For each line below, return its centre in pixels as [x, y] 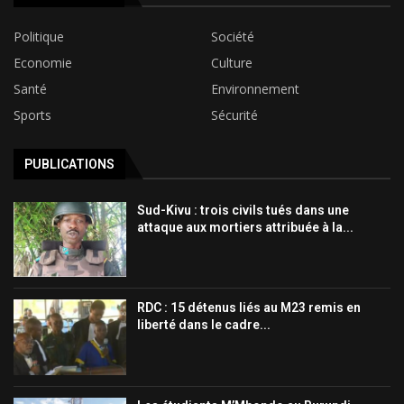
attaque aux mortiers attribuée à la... [246, 227]
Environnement [255, 88]
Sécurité [234, 115]
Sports [32, 115]
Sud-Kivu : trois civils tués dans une [243, 210]
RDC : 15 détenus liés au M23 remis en [249, 308]
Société [233, 36]
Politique [39, 36]
